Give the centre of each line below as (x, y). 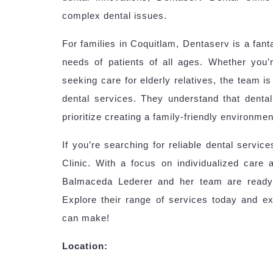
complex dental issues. (115, 15)
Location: (85, 246)
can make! (86, 218)
